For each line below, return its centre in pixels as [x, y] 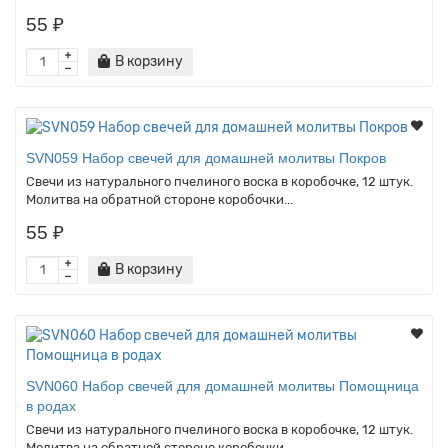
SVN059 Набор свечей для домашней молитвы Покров [206, 157]
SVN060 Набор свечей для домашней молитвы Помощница [222, 385]
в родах [51, 405]
